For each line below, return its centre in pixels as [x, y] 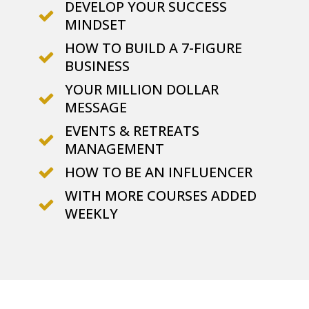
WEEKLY [91, 213]
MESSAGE [96, 107]
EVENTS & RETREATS [132, 130]
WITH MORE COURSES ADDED [161, 195]
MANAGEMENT [114, 148]
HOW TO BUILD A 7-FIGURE [153, 48]
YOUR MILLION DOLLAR [142, 89]
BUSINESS [97, 66]
